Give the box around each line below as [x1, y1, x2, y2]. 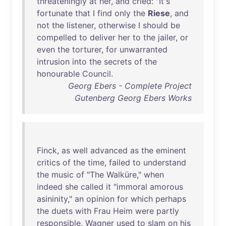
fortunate [37, 8, 73, 18]
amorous [150, 182, 183, 192]
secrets [104, 56, 132, 67]
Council [82, 69, 111, 79]
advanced [90, 145, 128, 155]
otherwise [98, 20, 136, 30]
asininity [37, 194, 68, 204]
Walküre [106, 169, 137, 180]
